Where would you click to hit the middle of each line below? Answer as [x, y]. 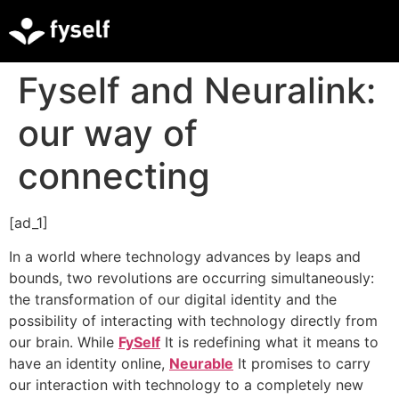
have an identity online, [89, 364]
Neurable [201, 364]
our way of [108, 133]
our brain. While [64, 342]
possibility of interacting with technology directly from [193, 321]
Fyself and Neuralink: [197, 90]
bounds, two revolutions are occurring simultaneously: [191, 278]
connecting [114, 176]
